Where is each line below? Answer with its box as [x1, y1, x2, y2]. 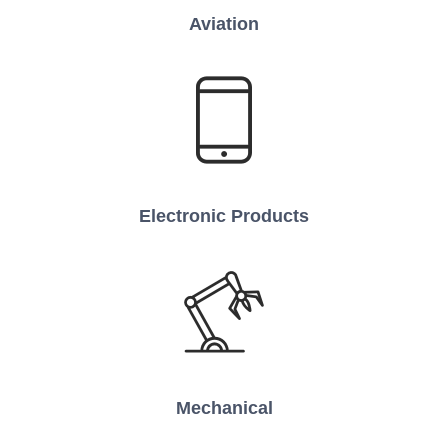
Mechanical [175, 398, 273, 419]
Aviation [189, 14, 259, 35]
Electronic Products [139, 206, 309, 227]
